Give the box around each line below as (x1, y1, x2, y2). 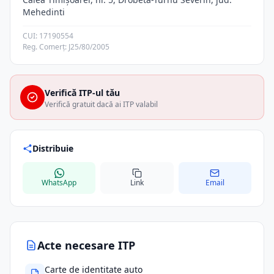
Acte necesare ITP (37, 238, 135, 253)
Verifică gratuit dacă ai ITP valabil (45, 99, 158, 109)
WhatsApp (42, 177, 77, 188)
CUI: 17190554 (23, 31, 73, 41)
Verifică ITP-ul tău (45, 87, 120, 98)
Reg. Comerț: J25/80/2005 (23, 42, 109, 52)
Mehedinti (23, 6, 65, 18)
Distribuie (32, 143, 73, 154)
